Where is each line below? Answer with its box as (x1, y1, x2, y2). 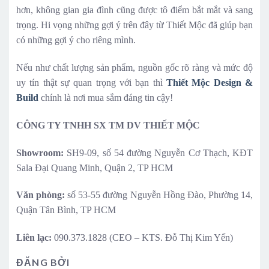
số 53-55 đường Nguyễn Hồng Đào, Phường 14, (65, 190, 253, 201)
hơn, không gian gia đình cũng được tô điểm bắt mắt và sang (16, 5, 253, 16)
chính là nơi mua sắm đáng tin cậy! (38, 92, 173, 103)
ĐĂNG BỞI (16, 256, 70, 268)
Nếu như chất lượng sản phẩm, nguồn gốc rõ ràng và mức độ (16, 62, 253, 73)
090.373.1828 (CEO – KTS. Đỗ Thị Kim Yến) (52, 232, 233, 243)
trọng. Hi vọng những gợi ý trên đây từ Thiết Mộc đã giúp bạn (16, 20, 253, 31)
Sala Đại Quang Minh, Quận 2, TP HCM (16, 162, 173, 173)
